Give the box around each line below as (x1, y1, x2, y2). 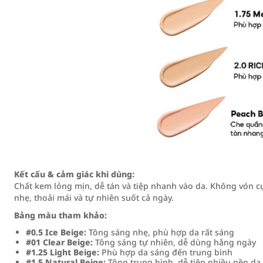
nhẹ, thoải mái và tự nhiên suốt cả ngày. (14, 192, 174, 203)
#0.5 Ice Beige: (26, 227, 86, 238)
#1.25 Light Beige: (26, 247, 99, 258)
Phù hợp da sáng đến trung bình (99, 247, 232, 258)
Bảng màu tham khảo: (14, 210, 107, 221)
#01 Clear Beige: (26, 237, 93, 248)
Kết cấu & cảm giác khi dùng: (14, 168, 134, 180)
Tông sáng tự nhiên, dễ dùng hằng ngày (93, 237, 256, 248)
